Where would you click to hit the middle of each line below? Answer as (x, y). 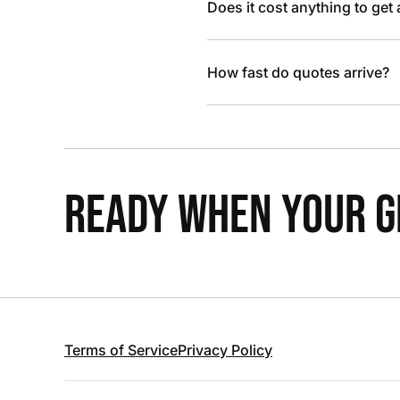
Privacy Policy (225, 350)
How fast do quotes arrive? (298, 72)
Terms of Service (121, 350)
